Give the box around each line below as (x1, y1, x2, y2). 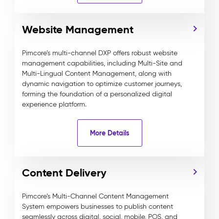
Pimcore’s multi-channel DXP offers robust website (22, 49, 177, 57)
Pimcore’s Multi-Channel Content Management (22, 192, 169, 200)
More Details (89, 128, 130, 137)
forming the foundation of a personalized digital (22, 90, 172, 98)
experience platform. (22, 100, 87, 109)
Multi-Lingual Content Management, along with (22, 69, 172, 78)
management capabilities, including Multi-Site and (22, 59, 182, 67)
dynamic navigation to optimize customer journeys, (22, 80, 182, 88)
